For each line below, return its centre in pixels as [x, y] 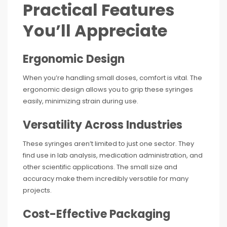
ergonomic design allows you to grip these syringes [108, 89]
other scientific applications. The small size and [100, 167]
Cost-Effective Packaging [97, 214]
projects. [37, 190]
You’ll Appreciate [95, 31]
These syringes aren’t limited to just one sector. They [108, 144]
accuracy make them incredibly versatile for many [106, 179]
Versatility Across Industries [103, 125]
